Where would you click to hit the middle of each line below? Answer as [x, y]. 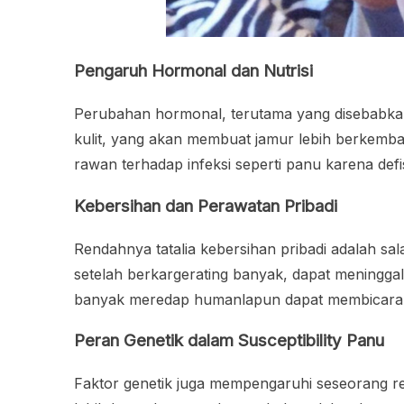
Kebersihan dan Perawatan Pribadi [206, 206]
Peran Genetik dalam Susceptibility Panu [229, 341]
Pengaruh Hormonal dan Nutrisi [193, 71]
